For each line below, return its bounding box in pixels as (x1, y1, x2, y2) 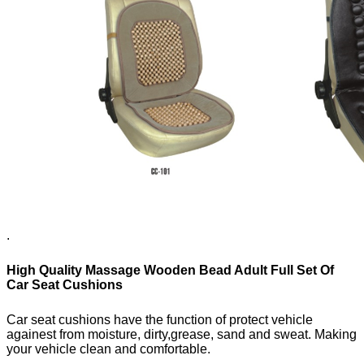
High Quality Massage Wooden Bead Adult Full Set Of (6, 262, 334, 277)
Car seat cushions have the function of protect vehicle (6, 312, 313, 327)
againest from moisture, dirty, (6, 327, 171, 341)
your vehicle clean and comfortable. (6, 341, 214, 356)
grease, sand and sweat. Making (171, 327, 357, 341)
